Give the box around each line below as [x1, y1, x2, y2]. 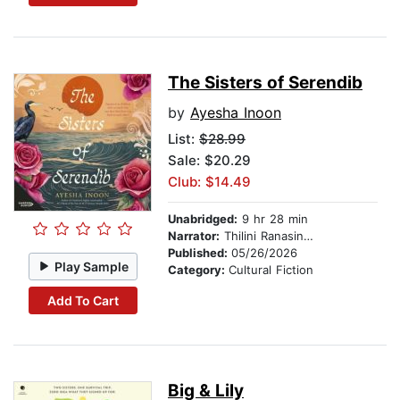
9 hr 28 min [237, 212, 308, 227]
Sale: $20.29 [168, 152, 251, 170]
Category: [168, 262, 229, 278]
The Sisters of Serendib [168, 72, 362, 94]
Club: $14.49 [168, 173, 251, 191]
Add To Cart [46, 292, 119, 308]
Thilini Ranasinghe [220, 229, 304, 244]
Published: [168, 246, 231, 261]
